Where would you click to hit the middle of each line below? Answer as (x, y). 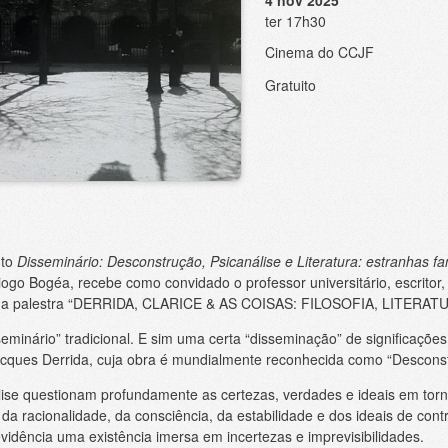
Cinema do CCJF (319, 51)
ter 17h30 (295, 20)
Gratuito (290, 84)
